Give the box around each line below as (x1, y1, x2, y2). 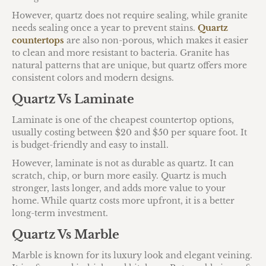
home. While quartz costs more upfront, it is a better (12, 195, 235, 206)
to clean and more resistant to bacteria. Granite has (12, 47, 229, 58)
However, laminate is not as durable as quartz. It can (12, 157, 234, 169)
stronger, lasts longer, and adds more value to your (12, 182, 226, 194)
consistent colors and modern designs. (12, 72, 174, 83)
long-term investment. (12, 207, 108, 218)
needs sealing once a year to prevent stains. (12, 22, 198, 33)
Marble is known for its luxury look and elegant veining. (12, 249, 252, 261)
